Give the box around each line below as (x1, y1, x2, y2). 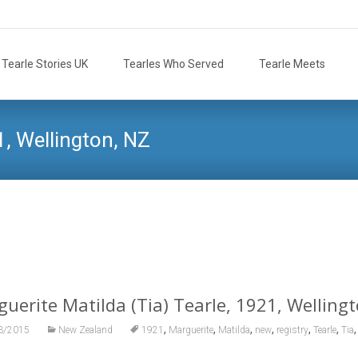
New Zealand (58, 324, 113, 336)
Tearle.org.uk (193, 213, 259, 226)
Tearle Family (269, 213, 337, 226)
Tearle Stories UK (2, 58, 88, 70)
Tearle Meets (259, 58, 325, 70)
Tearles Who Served (123, 58, 224, 70)
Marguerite (169, 324, 214, 336)
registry (276, 324, 309, 336)
